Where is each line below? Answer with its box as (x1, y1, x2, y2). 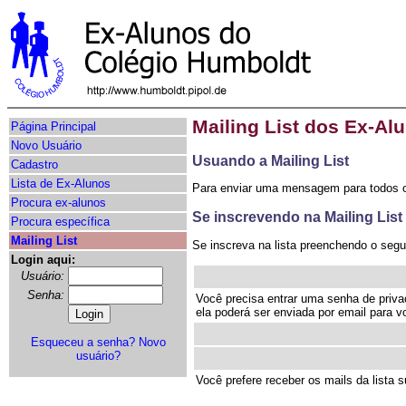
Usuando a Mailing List (192, 153, 349, 169)
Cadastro (11, 158, 58, 171)
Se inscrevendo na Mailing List (192, 209, 402, 226)
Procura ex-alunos (11, 196, 106, 209)
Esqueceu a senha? (30, 335, 135, 350)
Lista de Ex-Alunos (11, 177, 111, 190)
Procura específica (11, 215, 110, 228)
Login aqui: (11, 253, 75, 266)
